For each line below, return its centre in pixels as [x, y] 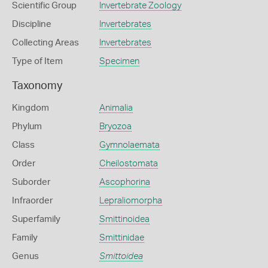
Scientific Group [44, 6]
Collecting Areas [45, 43]
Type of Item [37, 61]
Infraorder [32, 201]
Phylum [27, 127]
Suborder [31, 182]
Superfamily [36, 219]
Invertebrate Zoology [140, 6]
